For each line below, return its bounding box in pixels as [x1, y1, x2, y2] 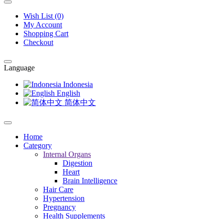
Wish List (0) [23, 12, 64, 20]
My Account [23, 21, 62, 29]
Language [4, 64, 35, 72]
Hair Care [43, 185, 73, 194]
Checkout [23, 38, 53, 46]
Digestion [63, 159, 92, 167]
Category [23, 141, 52, 150]
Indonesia [61, 80, 93, 88]
